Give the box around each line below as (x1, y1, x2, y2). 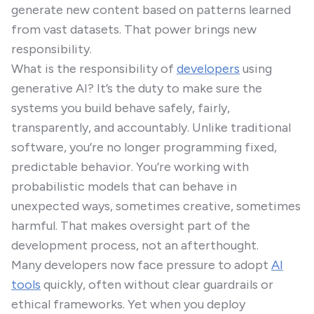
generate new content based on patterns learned (11, 2, 291, 18)
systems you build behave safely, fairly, (11, 100, 230, 116)
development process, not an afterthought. (11, 238, 259, 253)
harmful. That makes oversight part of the (11, 218, 250, 233)
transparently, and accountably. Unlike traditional (11, 120, 291, 135)
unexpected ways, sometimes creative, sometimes (11, 198, 301, 214)
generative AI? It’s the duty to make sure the (11, 81, 262, 96)
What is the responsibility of (11, 61, 177, 76)
